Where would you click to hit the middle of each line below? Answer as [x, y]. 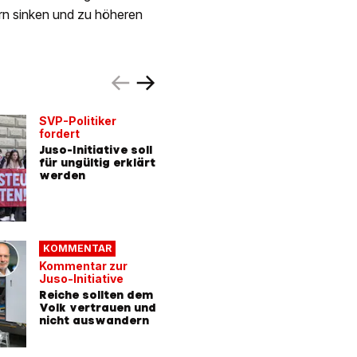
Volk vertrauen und [98, 307]
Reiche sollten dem [96, 294]
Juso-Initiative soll [96, 150]
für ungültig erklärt [97, 163]
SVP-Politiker [78, 121]
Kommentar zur [83, 265]
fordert [59, 134]
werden [62, 176]
